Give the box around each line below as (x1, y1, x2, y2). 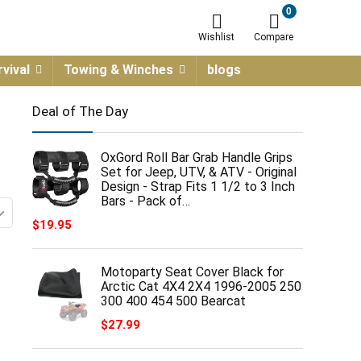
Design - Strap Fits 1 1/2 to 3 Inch (101, 179, 295, 194)
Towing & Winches (64, 62, 173, 77)
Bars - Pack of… (101, 193, 190, 209)
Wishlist (198, 31, 234, 43)
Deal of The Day (32, 103, 128, 119)
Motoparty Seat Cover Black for (101, 264, 284, 280)
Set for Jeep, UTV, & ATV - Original (101, 164, 297, 180)
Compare (254, 31, 293, 43)
